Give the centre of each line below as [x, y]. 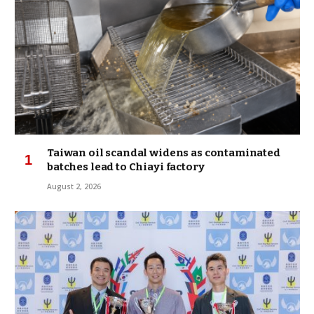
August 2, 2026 [74, 186]
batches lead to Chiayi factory [126, 166]
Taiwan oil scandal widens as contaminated [164, 152]
